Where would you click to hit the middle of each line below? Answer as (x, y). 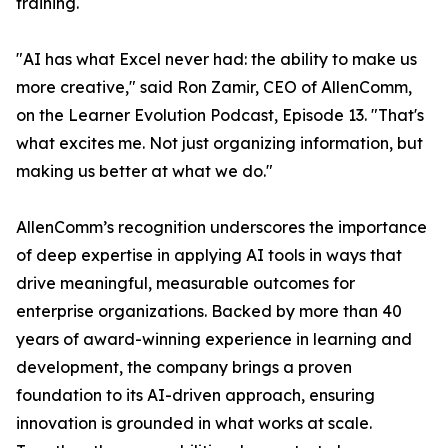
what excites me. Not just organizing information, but (219, 143)
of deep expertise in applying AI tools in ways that (209, 255)
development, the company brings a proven (184, 367)
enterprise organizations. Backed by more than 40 (209, 311)
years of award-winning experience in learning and (214, 339)
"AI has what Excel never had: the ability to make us (216, 59)
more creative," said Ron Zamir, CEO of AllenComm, (214, 87)
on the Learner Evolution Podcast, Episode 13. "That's (220, 115)
